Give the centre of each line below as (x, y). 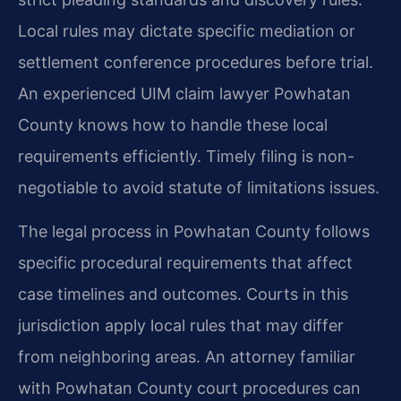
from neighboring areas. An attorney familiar (187, 357)
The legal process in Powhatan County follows (194, 232)
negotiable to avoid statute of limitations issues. (199, 188)
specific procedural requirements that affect (185, 263)
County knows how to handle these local (173, 125)
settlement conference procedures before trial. (196, 63)
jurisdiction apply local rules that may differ (181, 326)
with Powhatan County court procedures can (189, 388)
